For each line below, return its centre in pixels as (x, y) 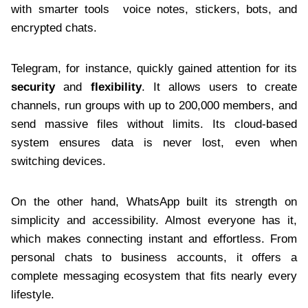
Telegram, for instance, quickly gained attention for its (154, 68)
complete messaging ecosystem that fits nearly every (154, 276)
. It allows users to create (219, 87)
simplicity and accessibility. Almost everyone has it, (154, 220)
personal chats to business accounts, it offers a (154, 257)
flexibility (116, 87)
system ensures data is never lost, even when (154, 142)
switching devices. (58, 161)
